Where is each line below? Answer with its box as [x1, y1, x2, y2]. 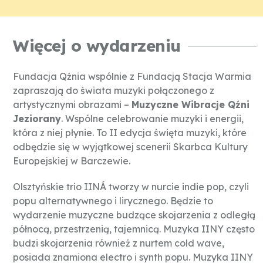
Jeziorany [13, 113, 61, 125]
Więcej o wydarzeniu [13, 35, 181, 56]
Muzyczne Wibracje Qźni [131, 99, 249, 111]
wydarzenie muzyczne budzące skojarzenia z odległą [13, 208, 255, 221]
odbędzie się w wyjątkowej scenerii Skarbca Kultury [13, 141, 248, 153]
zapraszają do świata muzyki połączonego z [13, 85, 214, 97]
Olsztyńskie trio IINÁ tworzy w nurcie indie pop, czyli [13, 180, 249, 193]
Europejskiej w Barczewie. [13, 155, 130, 167]
